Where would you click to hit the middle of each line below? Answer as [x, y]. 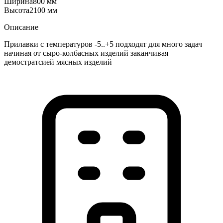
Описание [21, 27]
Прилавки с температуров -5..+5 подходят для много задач [103, 44]
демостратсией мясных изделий [58, 62]
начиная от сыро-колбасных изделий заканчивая [86, 53]
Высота [17, 10]
